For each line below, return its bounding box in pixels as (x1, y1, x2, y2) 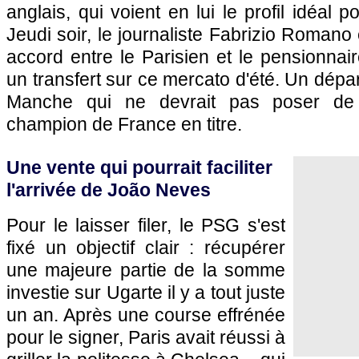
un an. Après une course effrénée (6, 305, 285, 325)
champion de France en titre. (6, 114, 242, 135)
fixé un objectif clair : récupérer (6, 237, 285, 258)
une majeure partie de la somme (6, 260, 285, 280)
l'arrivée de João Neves (6, 179, 211, 200)
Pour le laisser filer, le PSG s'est (6, 215, 285, 236)
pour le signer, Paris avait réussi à (6, 327, 285, 348)
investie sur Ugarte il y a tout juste (6, 282, 285, 303)
